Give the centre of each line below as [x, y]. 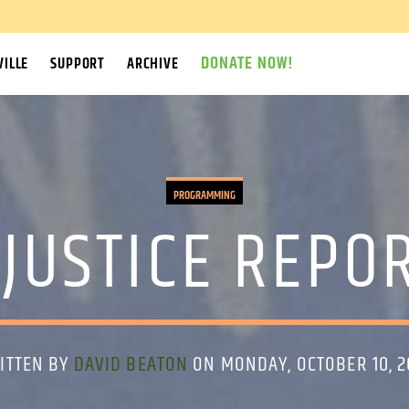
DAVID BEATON [131, 365]
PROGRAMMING [204, 195]
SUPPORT [78, 64]
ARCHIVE [152, 64]
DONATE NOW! [247, 63]
